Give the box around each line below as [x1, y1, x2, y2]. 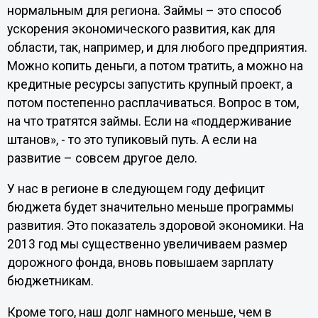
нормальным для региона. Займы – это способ [6, 3, 282, 18]
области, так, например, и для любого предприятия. [6, 40, 307, 55]
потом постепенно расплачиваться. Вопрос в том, [6, 95, 299, 110]
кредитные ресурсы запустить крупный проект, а [6, 77, 292, 92]
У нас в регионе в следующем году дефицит [6, 182, 265, 197]
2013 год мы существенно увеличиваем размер [6, 237, 287, 252]
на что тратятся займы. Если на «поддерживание [6, 114, 292, 128]
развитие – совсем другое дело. [6, 150, 197, 165]
